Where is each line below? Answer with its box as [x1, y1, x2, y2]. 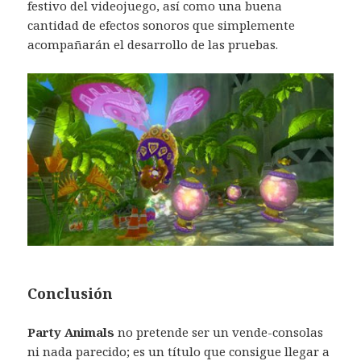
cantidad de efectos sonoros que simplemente [27, 17, 296, 34]
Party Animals [27, 323, 115, 340]
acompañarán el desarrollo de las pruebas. [27, 36, 279, 53]
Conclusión [27, 283, 114, 303]
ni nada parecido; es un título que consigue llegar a [27, 342, 330, 359]
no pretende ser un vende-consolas [114, 323, 324, 340]
